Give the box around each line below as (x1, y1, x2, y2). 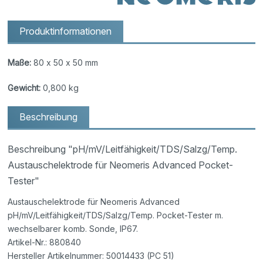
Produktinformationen (19, 25, 112, 38)
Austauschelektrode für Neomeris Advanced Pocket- (8, 159, 234, 171)
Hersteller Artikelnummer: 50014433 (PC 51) (8, 251, 175, 261)
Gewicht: (8, 83, 41, 93)
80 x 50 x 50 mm (31, 58, 99, 68)
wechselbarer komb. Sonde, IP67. (8, 224, 141, 234)
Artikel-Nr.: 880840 (8, 237, 82, 248)
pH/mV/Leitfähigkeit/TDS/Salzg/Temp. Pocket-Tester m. (8, 210, 224, 221)
